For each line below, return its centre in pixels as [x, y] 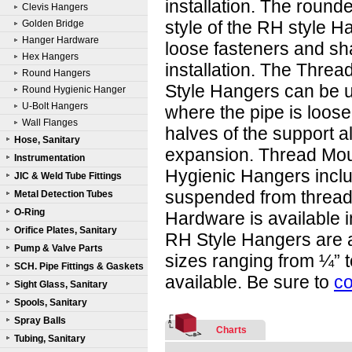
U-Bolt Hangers [55, 106]
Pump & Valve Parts [59, 248]
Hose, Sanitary [47, 140]
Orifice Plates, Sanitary [66, 230]
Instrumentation [49, 158]
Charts [231, 330]
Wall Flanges [50, 123]
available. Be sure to [249, 282]
